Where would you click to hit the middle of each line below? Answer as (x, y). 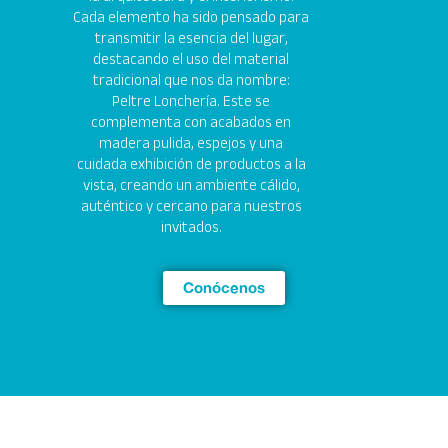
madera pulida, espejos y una (191, 143)
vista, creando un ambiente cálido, (191, 185)
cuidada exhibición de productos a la (191, 164)
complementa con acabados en (191, 122)
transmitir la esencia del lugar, (191, 38)
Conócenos (224, 288)
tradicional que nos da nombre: (191, 80)
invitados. (191, 227)
